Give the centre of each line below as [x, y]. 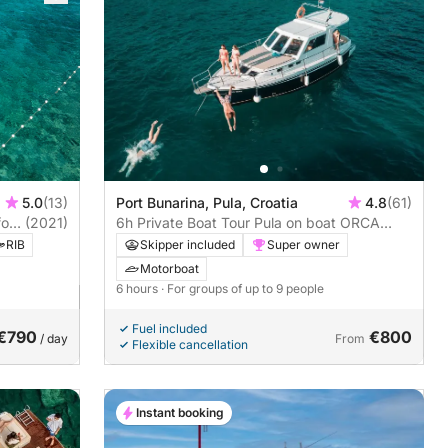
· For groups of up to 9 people [242, 289]
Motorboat [169, 269]
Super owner [303, 245]
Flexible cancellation [190, 345]
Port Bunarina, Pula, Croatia [207, 203]
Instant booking [180, 413]
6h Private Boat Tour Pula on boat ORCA [248, 223]
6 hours [138, 289]
